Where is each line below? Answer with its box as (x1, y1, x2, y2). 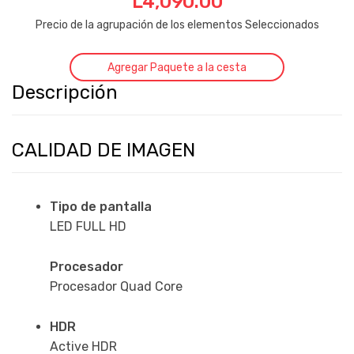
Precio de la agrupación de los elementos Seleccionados (35, 18, 319, 32)
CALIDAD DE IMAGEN (12, 139, 195, 162)
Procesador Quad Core (50, 278, 183, 294)
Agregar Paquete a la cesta (107, 60, 247, 74)
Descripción (12, 81, 118, 104)
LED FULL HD (50, 219, 126, 235)
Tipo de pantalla (50, 199, 152, 215)
